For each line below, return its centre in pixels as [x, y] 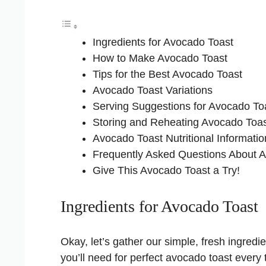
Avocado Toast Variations [153, 90]
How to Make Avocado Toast [160, 58]
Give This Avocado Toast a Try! [166, 170]
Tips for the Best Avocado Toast [167, 74]
